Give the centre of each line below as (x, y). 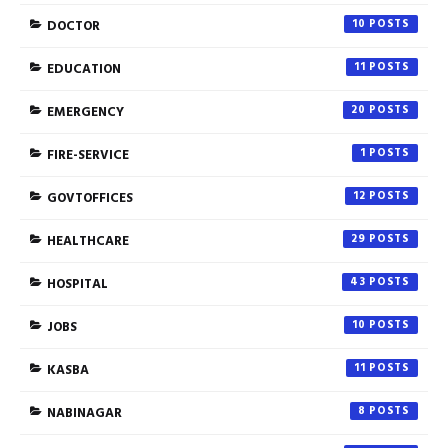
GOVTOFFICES (90, 197)
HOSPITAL (77, 283)
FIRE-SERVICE (88, 154)
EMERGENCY (85, 111)
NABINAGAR (84, 412)
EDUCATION (84, 68)
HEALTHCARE (88, 240)
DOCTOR (73, 25)
